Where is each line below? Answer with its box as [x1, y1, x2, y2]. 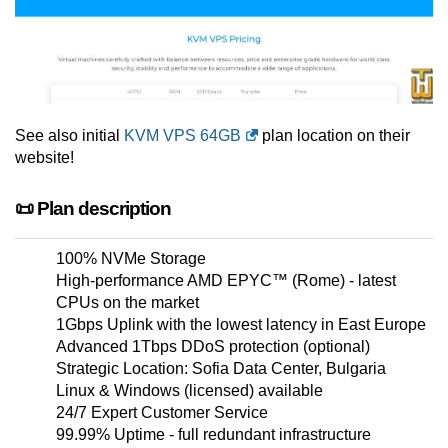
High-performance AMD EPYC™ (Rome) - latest [56, 272, 396, 290]
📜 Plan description [15, 198, 171, 220]
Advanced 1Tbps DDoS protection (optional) [56, 338, 370, 356]
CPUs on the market [56, 294, 199, 312]
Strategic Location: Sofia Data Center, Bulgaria [56, 360, 386, 378]
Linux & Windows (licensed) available [56, 382, 323, 400]
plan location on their [258, 127, 410, 145]
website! [15, 149, 74, 167]
